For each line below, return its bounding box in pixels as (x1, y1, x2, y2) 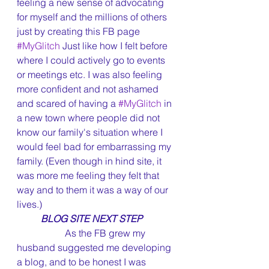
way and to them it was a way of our (17, 184, 171, 196)
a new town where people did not (17, 112, 162, 124)
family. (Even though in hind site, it (17, 155, 164, 167)
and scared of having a (17, 97, 118, 109)
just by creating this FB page (17, 25, 142, 37)
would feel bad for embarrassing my (17, 141, 174, 153)
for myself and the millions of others (17, 11, 169, 23)
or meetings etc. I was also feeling (17, 68, 165, 80)
